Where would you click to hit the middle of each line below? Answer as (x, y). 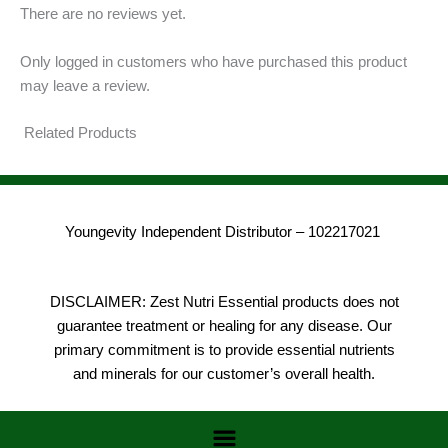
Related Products (80, 133)
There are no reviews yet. (103, 14)
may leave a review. (85, 85)
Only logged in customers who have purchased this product (213, 61)
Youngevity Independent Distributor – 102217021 (224, 232)
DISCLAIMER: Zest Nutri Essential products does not (224, 301)
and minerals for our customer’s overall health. (224, 373)
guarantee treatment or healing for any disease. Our (224, 325)
